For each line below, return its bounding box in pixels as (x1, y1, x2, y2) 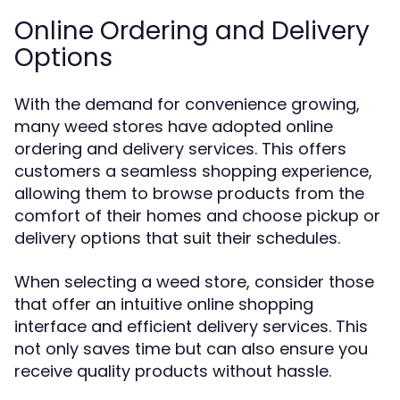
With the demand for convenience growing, (14, 93, 360, 115)
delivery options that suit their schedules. (14, 227, 340, 249)
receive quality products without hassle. (14, 360, 331, 382)
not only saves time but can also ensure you (14, 337, 368, 360)
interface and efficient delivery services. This (14, 315, 368, 337)
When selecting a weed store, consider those (14, 271, 374, 293)
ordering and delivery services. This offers (14, 137, 346, 160)
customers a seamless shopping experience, (14, 160, 372, 182)
